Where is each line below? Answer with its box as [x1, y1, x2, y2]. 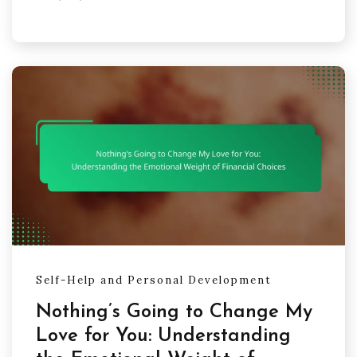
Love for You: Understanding [36, 326, 291, 346]
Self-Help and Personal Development [36, 273, 272, 287]
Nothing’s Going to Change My [36, 302, 312, 322]
